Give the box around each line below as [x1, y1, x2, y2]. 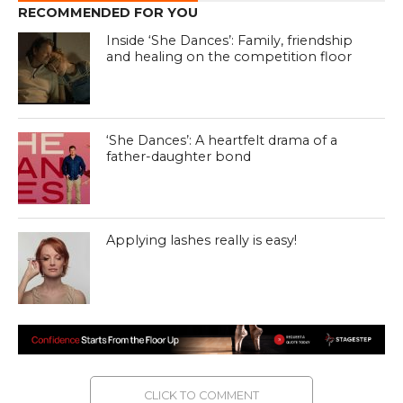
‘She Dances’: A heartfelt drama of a [106, 132, 338, 149]
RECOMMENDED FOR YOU [17, 4, 198, 22]
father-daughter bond [106, 148, 252, 166]
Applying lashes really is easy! [106, 232, 301, 249]
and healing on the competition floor [106, 49, 353, 66]
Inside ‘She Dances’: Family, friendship [106, 32, 354, 49]
